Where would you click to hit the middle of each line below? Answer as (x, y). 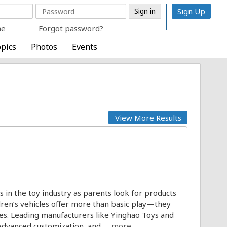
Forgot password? (71, 28)
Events (84, 47)
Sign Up (191, 11)
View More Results (148, 118)
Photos (44, 47)
